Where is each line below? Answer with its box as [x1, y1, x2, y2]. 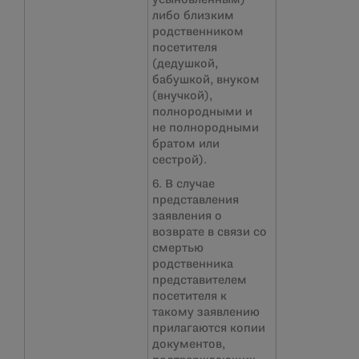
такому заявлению [152, 307, 260, 318]
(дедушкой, [152, 58, 218, 70]
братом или [152, 139, 220, 150]
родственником [152, 26, 244, 38]
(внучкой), [152, 91, 212, 102]
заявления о [152, 211, 222, 222]
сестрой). [152, 155, 207, 166]
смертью [152, 243, 204, 254]
